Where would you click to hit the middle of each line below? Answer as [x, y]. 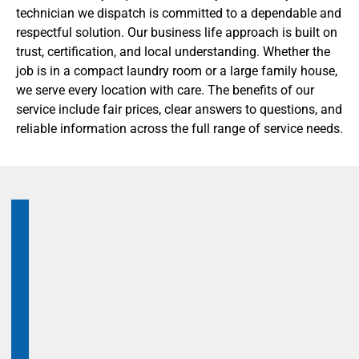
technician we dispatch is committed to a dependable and [179, 13]
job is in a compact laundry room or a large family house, [177, 71]
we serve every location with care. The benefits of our [165, 90]
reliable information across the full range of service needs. [179, 129]
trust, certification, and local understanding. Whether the [173, 52]
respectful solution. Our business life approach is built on [177, 32]
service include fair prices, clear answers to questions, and [179, 109]
